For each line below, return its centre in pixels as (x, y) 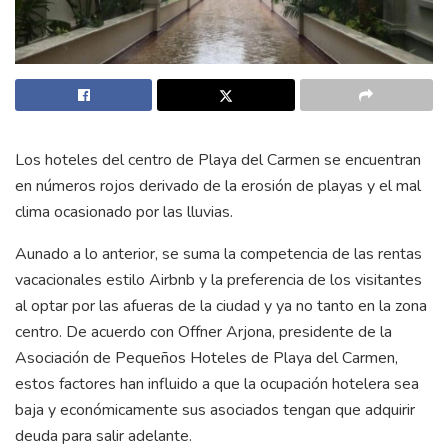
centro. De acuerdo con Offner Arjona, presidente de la (203, 331)
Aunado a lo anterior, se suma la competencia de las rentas (218, 253)
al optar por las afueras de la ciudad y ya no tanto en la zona (221, 305)
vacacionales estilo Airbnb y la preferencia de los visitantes (218, 279)
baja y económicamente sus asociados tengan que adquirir (215, 409)
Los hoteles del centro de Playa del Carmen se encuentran (218, 159)
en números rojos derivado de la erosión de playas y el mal (218, 185)
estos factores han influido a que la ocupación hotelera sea (217, 383)
